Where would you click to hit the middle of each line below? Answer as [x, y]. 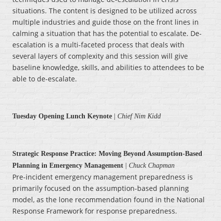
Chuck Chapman [152, 166]
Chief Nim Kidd [139, 116]
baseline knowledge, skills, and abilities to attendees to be [108, 68]
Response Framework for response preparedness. [95, 211]
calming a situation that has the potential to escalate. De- [107, 34]
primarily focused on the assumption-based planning [101, 188]
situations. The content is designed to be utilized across [105, 11]
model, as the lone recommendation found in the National [109, 200]
